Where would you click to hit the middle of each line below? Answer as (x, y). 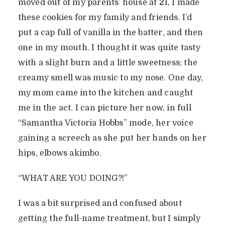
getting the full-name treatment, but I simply (109, 219)
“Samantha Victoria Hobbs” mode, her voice (106, 123)
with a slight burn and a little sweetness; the (108, 63)
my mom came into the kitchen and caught (105, 93)
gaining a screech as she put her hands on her (112, 138)
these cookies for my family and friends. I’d (105, 18)
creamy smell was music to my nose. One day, (110, 78)
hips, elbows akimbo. (60, 153)
